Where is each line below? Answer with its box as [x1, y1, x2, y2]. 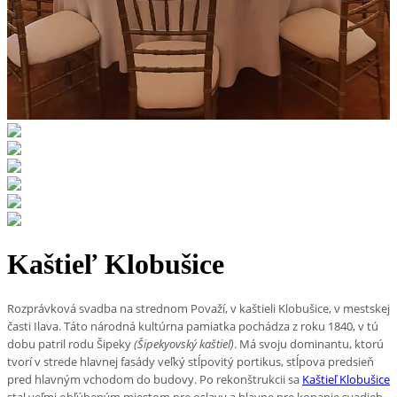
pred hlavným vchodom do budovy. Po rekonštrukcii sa [7, 371, 302, 388]
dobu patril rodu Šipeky [7, 336, 134, 353]
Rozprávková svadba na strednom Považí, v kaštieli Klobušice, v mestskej [7, 300, 390, 317]
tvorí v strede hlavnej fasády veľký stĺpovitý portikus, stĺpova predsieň [7, 354, 374, 370]
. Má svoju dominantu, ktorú [234, 336, 384, 353]
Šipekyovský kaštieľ [137, 336, 230, 353]
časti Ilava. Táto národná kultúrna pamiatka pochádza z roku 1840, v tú [7, 318, 378, 335]
